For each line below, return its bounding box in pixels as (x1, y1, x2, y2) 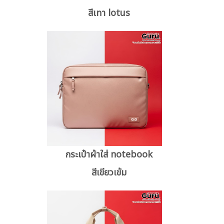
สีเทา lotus (88, 6, 130, 20)
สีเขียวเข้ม (91, 165, 127, 179)
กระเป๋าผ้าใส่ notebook (65, 147, 153, 161)
